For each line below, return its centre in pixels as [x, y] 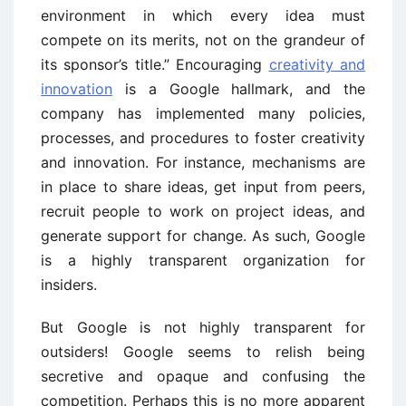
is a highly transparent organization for [203, 260]
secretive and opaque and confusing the [203, 376]
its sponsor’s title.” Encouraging [155, 64]
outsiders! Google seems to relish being [203, 351]
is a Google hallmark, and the [239, 88]
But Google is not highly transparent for [203, 327]
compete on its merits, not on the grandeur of [203, 39]
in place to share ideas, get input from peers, [203, 186]
